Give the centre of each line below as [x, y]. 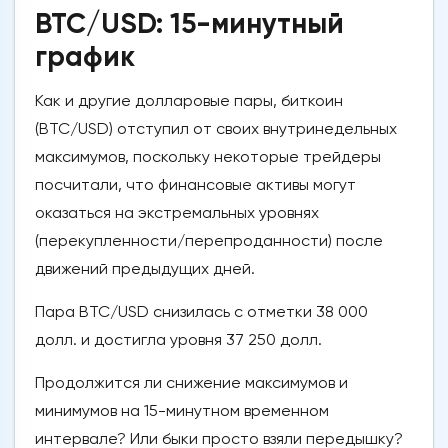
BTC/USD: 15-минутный [189, 24]
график [85, 57]
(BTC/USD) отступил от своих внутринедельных [216, 129]
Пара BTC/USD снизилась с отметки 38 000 [201, 312]
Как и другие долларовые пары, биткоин [189, 101]
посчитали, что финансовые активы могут [195, 185]
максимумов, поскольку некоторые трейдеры [208, 157]
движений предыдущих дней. [145, 269]
